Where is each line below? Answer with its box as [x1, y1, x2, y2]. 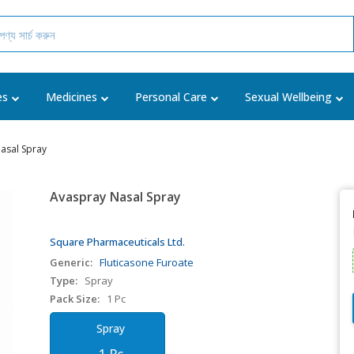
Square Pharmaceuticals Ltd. [50, 235, 186, 249]
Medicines [46, 89, 97, 104]
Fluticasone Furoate [100, 255, 194, 269]
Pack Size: [50, 292, 100, 306]
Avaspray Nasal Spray [50, 188, 182, 205]
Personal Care [135, 89, 207, 104]
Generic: [50, 255, 93, 269]
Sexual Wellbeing [245, 89, 332, 104]
